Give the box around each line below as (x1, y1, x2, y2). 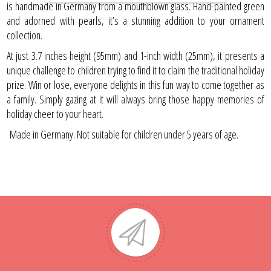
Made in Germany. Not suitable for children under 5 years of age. (7, 127, 239, 142)
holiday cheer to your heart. (7, 106, 104, 122)
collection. (7, 28, 43, 43)
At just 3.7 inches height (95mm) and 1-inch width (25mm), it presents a (7, 48, 264, 64)
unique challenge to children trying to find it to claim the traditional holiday (7, 63, 264, 78)
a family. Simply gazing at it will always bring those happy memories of (7, 92, 264, 107)
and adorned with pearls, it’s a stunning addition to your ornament (7, 13, 264, 28)
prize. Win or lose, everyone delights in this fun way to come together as (7, 77, 264, 93)
